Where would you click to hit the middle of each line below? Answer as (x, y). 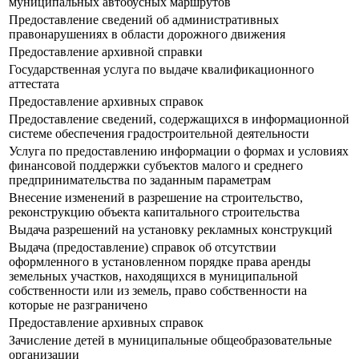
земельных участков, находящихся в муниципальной (153, 276)
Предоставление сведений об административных (144, 20)
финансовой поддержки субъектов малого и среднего (156, 166)
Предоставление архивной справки (106, 52)
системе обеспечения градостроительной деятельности (159, 134)
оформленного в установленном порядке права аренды (160, 262)
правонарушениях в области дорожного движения (147, 34)
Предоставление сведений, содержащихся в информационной (179, 119)
